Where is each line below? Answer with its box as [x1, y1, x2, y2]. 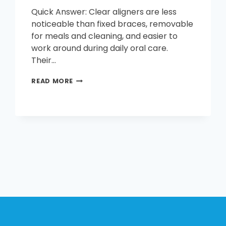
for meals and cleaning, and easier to [31, 30, 178, 42]
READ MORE [31, 76, 74, 85]
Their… [31, 54, 56, 66]
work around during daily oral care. [31, 42, 168, 54]
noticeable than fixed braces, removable [31, 18, 194, 30]
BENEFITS [73, 103, 107, 112]
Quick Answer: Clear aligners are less [31, 6, 177, 18]
